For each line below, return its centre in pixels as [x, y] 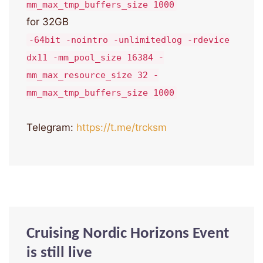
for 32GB [48, 22]
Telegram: [51, 128]
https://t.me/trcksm [122, 128]
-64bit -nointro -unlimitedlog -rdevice [129, 40]
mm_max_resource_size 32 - [92, 75]
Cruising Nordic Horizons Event [128, 234]
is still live [59, 254]
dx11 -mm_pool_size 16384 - [95, 58]
